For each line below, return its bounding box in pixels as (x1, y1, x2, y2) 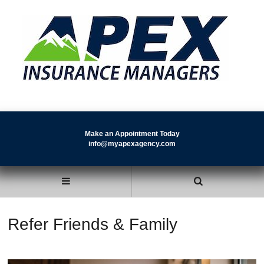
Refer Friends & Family (8, 215, 177, 234)
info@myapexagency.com (88, 139, 176, 148)
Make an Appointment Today (84, 129, 180, 138)
